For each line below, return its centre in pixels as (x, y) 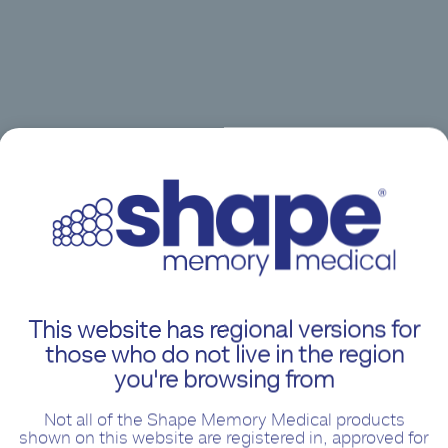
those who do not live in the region (224, 354)
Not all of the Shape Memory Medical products (224, 419)
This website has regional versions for (224, 329)
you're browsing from (224, 379)
